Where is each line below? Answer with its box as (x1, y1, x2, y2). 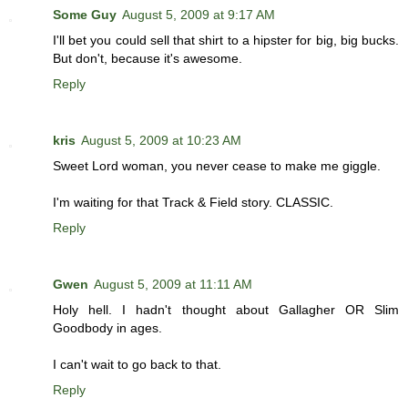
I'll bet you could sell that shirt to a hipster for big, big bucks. (53, 33, 399, 48)
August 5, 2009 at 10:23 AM (81, 133, 241, 148)
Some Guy (53, 7, 117, 23)
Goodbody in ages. (53, 321, 162, 336)
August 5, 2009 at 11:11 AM (94, 277, 252, 292)
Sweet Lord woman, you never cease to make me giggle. (53, 158, 381, 174)
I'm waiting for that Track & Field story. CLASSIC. (53, 195, 333, 210)
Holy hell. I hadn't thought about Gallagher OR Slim (53, 302, 399, 318)
